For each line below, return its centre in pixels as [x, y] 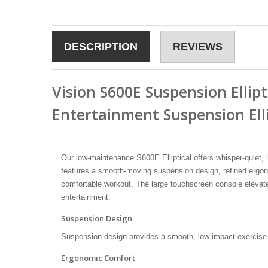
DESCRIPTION [101, 46]
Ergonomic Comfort [98, 258]
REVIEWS [198, 46]
